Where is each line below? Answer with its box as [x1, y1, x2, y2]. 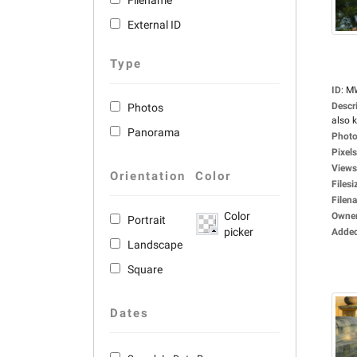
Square [127, 263, 163, 276]
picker [223, 226, 253, 238]
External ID [127, 18, 181, 31]
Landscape [127, 238, 182, 251]
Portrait [127, 214, 166, 226]
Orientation [110, 169, 186, 183]
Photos [127, 101, 163, 114]
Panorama [127, 126, 180, 139]
